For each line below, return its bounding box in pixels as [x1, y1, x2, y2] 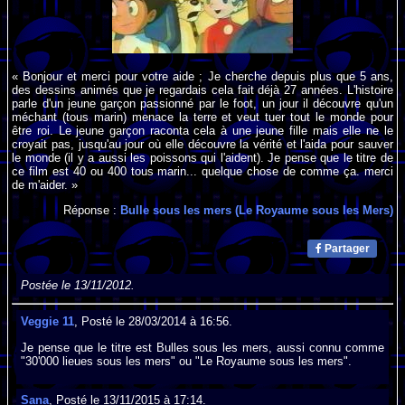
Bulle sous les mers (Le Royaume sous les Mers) [119, 203, 393, 218]
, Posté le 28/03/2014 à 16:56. [74, 315, 233, 329]
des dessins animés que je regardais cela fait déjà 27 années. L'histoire [12, 82, 393, 97]
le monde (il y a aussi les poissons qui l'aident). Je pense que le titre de [12, 150, 393, 165]
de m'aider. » [12, 177, 79, 192]
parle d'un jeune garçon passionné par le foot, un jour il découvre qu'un [12, 96, 393, 110]
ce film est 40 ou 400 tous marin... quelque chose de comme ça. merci [12, 164, 393, 178]
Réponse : [62, 203, 120, 218]
